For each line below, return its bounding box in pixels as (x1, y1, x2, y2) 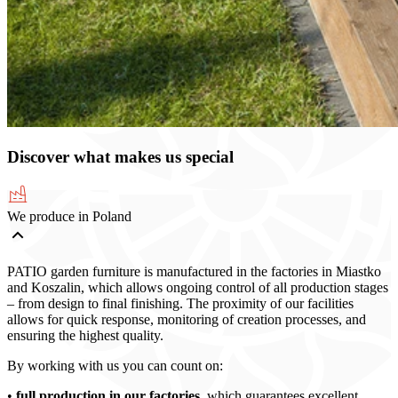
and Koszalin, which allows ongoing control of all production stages (7, 279, 388, 295)
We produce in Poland (7, 208, 131, 224)
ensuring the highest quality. (7, 327, 163, 343)
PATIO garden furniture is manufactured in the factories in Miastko (7, 263, 381, 279)
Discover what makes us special (7, 147, 234, 167)
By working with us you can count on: (7, 357, 223, 373)
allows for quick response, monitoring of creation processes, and (7, 311, 366, 327)
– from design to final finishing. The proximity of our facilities (7, 295, 354, 311)
